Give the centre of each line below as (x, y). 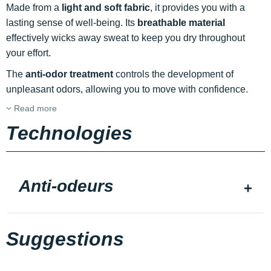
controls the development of (173, 74)
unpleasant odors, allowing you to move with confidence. (128, 89)
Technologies (69, 133)
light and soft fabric (106, 8)
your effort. (30, 53)
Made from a (34, 8)
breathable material (181, 23)
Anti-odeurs (66, 186)
